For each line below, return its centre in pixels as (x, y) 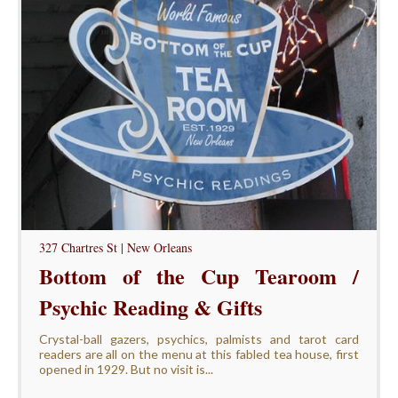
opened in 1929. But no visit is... (126, 369)
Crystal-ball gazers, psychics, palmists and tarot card (199, 338)
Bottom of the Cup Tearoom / (199, 275)
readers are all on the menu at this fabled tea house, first (199, 354)
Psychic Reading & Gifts (150, 306)
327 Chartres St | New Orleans (115, 247)
